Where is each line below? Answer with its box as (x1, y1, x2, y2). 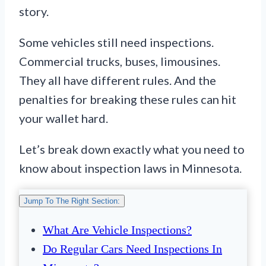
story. (19, 4, 49, 19)
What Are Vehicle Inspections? (43, 223, 192, 237)
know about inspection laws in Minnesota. (19, 161, 242, 176)
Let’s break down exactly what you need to (19, 142, 245, 157)
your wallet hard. (19, 111, 108, 126)
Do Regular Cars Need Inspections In (43, 242, 222, 256)
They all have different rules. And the (19, 73, 216, 88)
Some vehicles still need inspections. (19, 35, 214, 50)
